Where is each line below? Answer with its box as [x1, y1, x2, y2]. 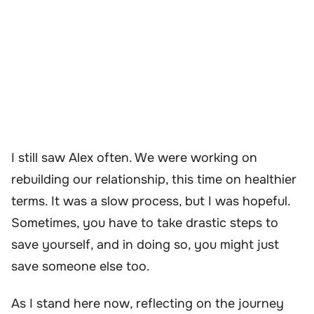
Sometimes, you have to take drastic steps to [11, 214, 278, 231]
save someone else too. [11, 258, 150, 274]
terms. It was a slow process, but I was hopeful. [11, 193, 290, 209]
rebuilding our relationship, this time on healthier [11, 171, 296, 187]
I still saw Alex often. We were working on [11, 149, 257, 165]
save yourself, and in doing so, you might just [11, 236, 279, 252]
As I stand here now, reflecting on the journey [11, 296, 284, 312]
